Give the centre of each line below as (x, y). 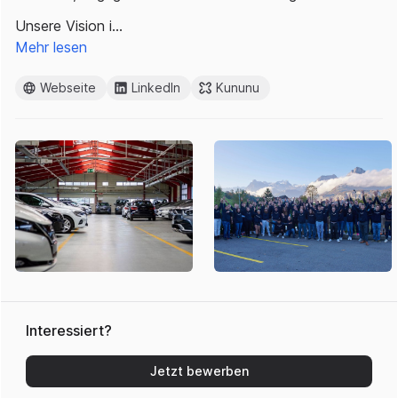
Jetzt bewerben (199, 371)
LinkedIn (156, 88)
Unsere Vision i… (69, 26)
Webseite (68, 88)
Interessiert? (69, 330)
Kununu (238, 88)
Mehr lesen (51, 47)
